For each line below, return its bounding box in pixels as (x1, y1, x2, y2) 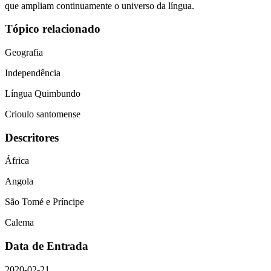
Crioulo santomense (5, 109, 80, 120)
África (5, 155, 29, 166)
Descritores (5, 131, 59, 144)
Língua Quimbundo (5, 88, 80, 99)
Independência (5, 68, 60, 79)
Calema (5, 217, 34, 228)
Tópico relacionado (5, 22, 100, 36)
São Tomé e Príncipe (5, 197, 84, 207)
